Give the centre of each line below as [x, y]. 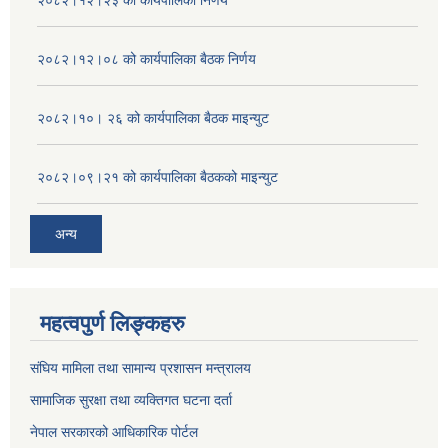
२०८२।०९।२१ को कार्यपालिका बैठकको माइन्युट [157, 177]
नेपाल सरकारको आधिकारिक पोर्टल [114, 431]
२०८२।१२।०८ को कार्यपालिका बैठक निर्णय [146, 59]
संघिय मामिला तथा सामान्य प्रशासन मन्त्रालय [140, 367]
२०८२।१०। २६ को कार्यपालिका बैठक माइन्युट [153, 118]
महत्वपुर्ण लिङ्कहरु [112, 323]
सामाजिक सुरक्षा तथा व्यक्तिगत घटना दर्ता [131, 399]
